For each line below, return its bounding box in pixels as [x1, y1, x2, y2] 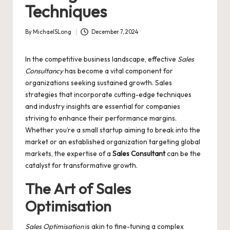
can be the [165, 149, 201, 159]
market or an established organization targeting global [25, 137, 200, 147]
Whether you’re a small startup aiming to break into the [25, 125, 200, 135]
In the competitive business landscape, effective [25, 54, 178, 64]
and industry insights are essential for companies [25, 102, 180, 111]
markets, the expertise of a [25, 149, 112, 159]
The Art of [25, 179, 96, 198]
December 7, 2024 [91, 28, 138, 36]
